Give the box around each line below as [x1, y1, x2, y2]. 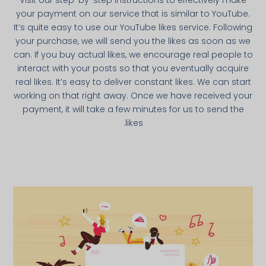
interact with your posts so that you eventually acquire [17, 62, 249, 75]
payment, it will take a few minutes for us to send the [22, 103, 244, 116]
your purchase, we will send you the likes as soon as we [15, 35, 251, 47]
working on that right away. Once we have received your [14, 90, 252, 102]
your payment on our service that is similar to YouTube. [16, 8, 250, 20]
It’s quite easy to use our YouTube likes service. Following [14, 21, 252, 34]
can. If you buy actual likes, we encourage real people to [13, 49, 253, 61]
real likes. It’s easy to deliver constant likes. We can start [15, 76, 251, 88]
